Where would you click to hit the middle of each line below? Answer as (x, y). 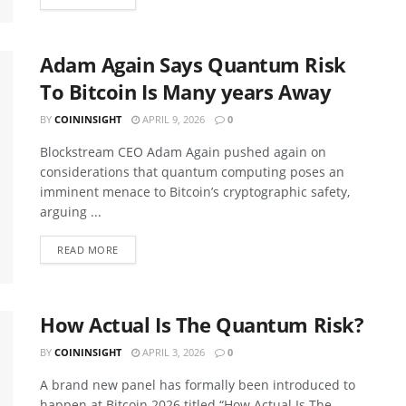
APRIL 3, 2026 (172, 352)
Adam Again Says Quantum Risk (193, 64)
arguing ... (71, 211)
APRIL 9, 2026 (172, 119)
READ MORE (88, 249)
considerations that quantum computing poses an (192, 171)
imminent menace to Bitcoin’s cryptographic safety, (195, 191)
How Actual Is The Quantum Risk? (202, 324)
